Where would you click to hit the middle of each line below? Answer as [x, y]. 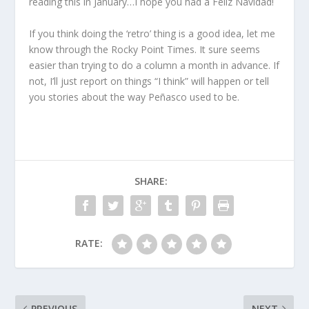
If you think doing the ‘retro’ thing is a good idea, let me [152, 33]
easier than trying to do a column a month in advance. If [154, 65]
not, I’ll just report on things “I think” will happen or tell [149, 81]
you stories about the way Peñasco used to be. [134, 97]
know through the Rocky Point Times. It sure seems [145, 49]
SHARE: [151, 181]
